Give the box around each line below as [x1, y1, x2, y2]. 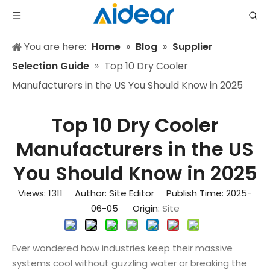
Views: [18, 187, 48, 199]
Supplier [172, 40, 213, 54]
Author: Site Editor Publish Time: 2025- [63, 187, 252, 199]
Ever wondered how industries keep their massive [12, 242, 233, 254]
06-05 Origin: [90, 202, 162, 215]
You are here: [24, 40, 86, 54]
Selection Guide [12, 59, 89, 73]
